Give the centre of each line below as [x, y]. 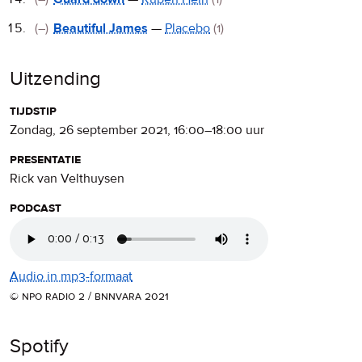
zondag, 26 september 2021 [92, 130]
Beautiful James [101, 28]
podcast [36, 207]
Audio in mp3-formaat [71, 276]
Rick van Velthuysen [67, 178]
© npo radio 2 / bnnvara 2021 [89, 296]
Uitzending [55, 78]
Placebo [187, 28]
